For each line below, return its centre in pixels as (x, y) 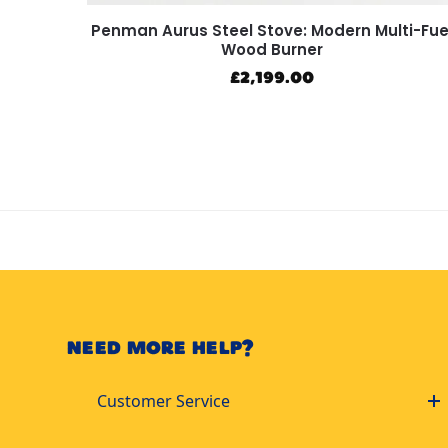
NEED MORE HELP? (160, 347)
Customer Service (163, 400)
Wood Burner (271, 50)
